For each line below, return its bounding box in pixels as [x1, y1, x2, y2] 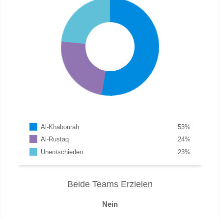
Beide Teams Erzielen [67, 179, 153, 189]
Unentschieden [41, 148, 83, 156]
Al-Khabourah [41, 123, 80, 131]
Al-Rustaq [41, 136, 69, 143]
